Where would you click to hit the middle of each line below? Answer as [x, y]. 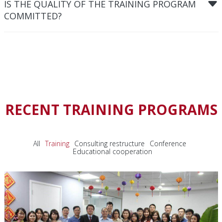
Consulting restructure [110, 143]
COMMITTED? [33, 16]
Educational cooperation [112, 151]
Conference [168, 143]
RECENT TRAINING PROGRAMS [111, 109]
